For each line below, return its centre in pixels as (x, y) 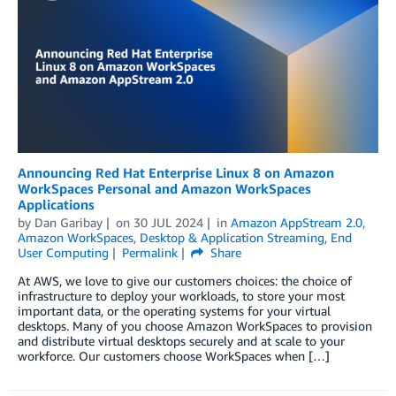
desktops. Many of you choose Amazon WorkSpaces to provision (195, 325)
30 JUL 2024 (168, 222)
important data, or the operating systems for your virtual (174, 310)
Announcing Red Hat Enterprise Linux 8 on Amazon (176, 172)
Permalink (149, 252)
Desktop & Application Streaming (232, 237)
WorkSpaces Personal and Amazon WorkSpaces (164, 188)
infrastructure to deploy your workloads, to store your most (181, 295)
